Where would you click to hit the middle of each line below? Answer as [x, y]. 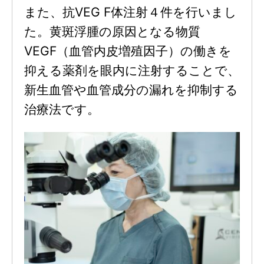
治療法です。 [62, 110]
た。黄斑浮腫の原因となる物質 [112, 32]
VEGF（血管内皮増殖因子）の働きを [128, 51]
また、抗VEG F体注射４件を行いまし [130, 12]
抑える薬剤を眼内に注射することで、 [132, 71]
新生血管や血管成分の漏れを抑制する [131, 90]
